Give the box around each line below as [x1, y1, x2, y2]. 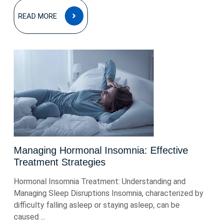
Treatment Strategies [14, 157, 106, 167]
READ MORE [18, 12, 57, 21]
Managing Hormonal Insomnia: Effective [14, 145, 188, 156]
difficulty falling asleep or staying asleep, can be [14, 200, 180, 210]
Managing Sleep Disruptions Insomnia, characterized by [14, 189, 203, 198]
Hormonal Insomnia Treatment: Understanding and [14, 177, 186, 186]
